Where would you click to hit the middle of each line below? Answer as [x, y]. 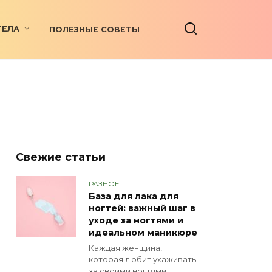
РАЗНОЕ [104, 183]
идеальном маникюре [143, 233]
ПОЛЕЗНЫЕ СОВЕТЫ [95, 29]
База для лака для [134, 196]
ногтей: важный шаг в [142, 209]
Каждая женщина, [125, 248]
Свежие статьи [61, 157]
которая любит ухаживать [142, 260]
